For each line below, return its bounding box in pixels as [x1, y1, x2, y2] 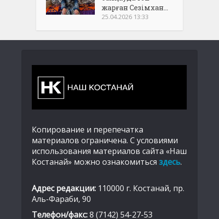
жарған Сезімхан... [102, 2, 169, 12]
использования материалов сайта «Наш [32, 145, 187, 156]
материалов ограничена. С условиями [32, 134, 178, 146]
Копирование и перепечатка [32, 124, 143, 135]
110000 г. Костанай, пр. [96, 182, 184, 194]
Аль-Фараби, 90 [32, 193, 91, 204]
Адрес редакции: [32, 182, 96, 194]
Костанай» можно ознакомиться [32, 156, 159, 167]
